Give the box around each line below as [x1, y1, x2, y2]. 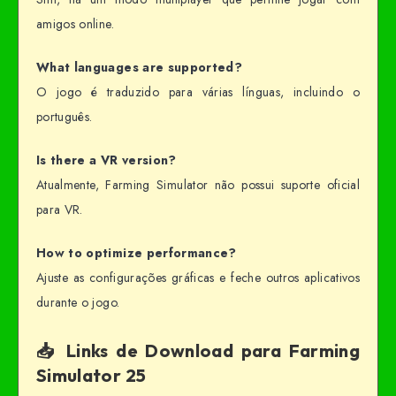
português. [36, 108, 93, 126]
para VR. [36, 201, 83, 218]
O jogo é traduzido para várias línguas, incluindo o [36, 83, 360, 102]
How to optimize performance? [36, 243, 237, 262]
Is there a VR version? [36, 151, 177, 169]
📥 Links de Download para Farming [36, 339, 360, 362]
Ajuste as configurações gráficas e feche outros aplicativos [36, 268, 360, 286]
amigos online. [36, 15, 114, 34]
